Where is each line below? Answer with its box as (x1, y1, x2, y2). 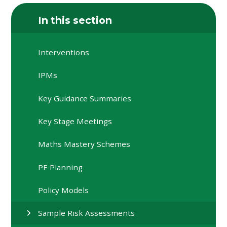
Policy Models (38, 184, 89, 195)
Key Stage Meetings (38, 116, 112, 126)
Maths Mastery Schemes (38, 139, 131, 149)
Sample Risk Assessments (38, 208, 135, 218)
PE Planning (38, 162, 83, 172)
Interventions (38, 47, 90, 57)
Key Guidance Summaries (38, 93, 132, 103)
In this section (38, 14, 112, 26)
